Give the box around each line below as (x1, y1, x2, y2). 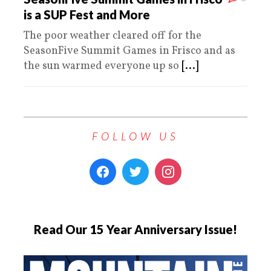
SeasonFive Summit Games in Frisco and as (24, 43, 235, 59)
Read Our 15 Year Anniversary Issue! (34, 221, 237, 237)
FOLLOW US (92, 129, 179, 143)
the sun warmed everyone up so (24, 58, 181, 74)
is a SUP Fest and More (24, 7, 150, 22)
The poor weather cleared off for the (24, 28, 201, 44)
